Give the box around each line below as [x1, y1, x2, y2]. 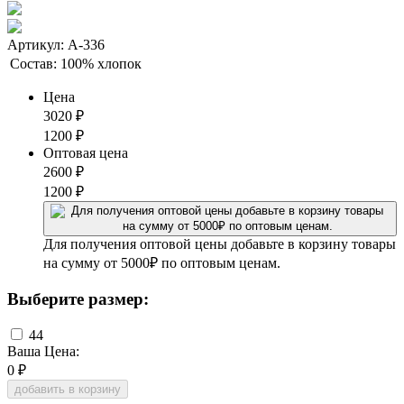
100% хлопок [60, 55, 142, 71]
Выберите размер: [7, 289, 149, 308]
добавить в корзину [14, 382, 121, 397]
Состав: [10, 55, 57, 71]
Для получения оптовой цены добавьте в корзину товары [43, 235, 396, 252]
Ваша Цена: [7, 344, 79, 360]
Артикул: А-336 [7, 36, 105, 52]
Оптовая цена [43, 144, 128, 161]
